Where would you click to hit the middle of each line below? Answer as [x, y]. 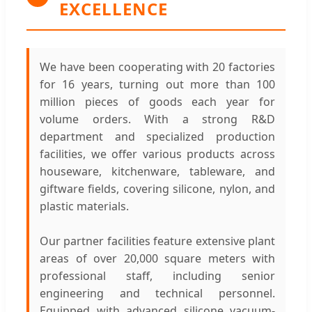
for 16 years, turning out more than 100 [157, 84]
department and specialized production [157, 136]
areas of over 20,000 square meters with [157, 258]
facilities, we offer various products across [157, 154]
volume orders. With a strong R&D [157, 119]
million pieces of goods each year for [157, 101]
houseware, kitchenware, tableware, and [157, 171]
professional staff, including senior [157, 275]
